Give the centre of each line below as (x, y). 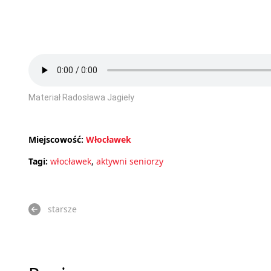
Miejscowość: (56, 140)
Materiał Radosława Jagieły (81, 98)
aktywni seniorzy (130, 162)
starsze (62, 209)
